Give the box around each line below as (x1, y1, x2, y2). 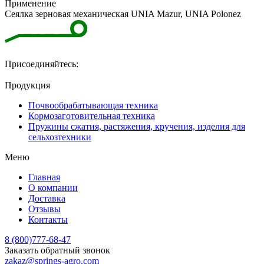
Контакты (28, 214, 68, 225)
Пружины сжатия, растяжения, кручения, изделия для (28, 121, 245, 131)
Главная (28, 171, 60, 182)
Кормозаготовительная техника (28, 110, 155, 121)
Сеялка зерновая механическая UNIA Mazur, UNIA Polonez (5, 8, 241, 19)
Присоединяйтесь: (5, 58, 78, 69)
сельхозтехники (28, 131, 91, 142)
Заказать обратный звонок (5, 245, 110, 255)
